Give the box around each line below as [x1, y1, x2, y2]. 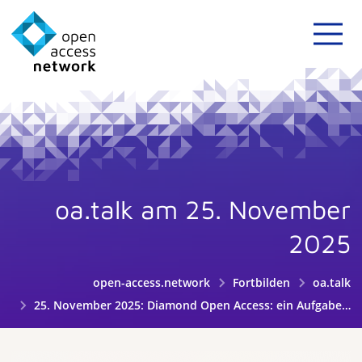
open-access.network [93, 275, 211, 290]
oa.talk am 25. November [55, 194, 351, 225]
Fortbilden [233, 275, 291, 290]
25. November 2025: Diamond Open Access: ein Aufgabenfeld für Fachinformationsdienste [30, 297, 342, 313]
